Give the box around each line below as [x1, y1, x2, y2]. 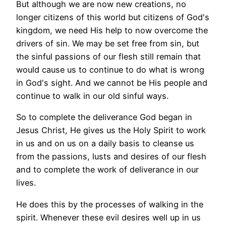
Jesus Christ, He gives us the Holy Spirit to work [16, 125, 206, 136]
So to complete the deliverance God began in [16, 112, 192, 123]
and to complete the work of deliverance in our [16, 164, 199, 175]
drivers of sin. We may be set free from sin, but [16, 38, 199, 48]
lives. [16, 178, 36, 188]
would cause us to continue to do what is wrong [16, 64, 204, 75]
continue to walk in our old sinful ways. [16, 90, 168, 101]
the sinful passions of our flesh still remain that [16, 51, 201, 62]
